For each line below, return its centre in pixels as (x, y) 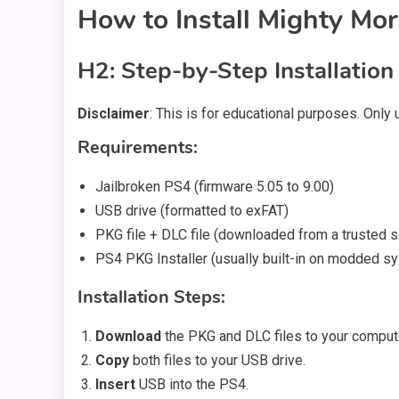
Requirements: (138, 148)
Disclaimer (114, 114)
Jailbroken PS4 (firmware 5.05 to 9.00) (215, 187)
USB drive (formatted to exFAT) (192, 211)
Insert (115, 385)
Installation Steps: (151, 297)
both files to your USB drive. (217, 361)
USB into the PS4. (192, 385)
